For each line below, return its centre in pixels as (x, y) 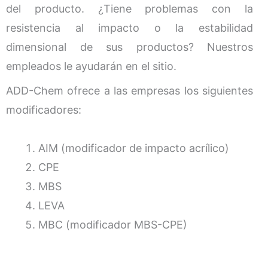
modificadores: (44, 110)
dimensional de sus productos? (106, 47)
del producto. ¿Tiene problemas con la (130, 8)
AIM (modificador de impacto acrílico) (134, 148)
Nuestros (230, 47)
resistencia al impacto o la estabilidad (130, 28)
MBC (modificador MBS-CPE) (113, 224)
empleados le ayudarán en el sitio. (93, 66)
